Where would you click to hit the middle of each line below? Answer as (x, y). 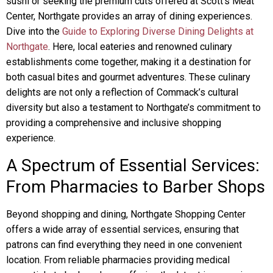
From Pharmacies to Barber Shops (136, 187)
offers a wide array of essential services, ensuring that (122, 229)
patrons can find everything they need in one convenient (124, 245)
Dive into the (34, 31)
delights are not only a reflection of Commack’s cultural (122, 92)
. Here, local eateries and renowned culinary (140, 47)
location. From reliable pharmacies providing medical (118, 260)
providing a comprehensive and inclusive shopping (114, 123)
